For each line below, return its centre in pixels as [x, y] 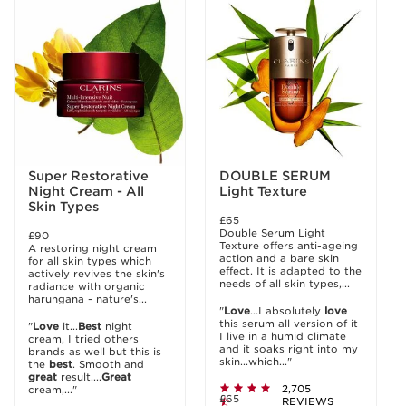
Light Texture [264, 191]
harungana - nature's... [87, 299]
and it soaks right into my [289, 349]
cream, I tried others [83, 339]
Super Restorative [89, 176]
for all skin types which [90, 261]
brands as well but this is [95, 352]
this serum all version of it [289, 324]
